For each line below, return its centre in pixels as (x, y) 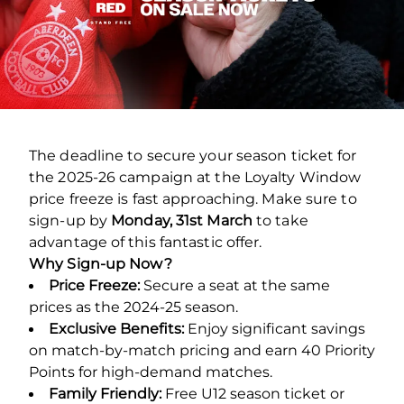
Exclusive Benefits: (116, 328)
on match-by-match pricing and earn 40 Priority (202, 350)
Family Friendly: (105, 393)
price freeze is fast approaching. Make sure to (193, 198)
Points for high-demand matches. (151, 372)
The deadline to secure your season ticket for (193, 155)
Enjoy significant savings (275, 328)
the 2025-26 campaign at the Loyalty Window (195, 177)
